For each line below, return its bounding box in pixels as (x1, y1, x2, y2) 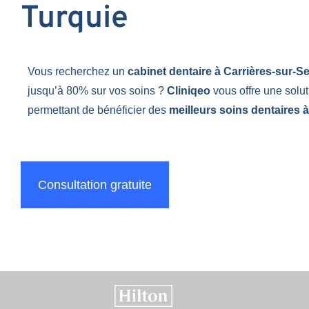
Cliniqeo (167, 84, 210, 97)
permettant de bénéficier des (28, 103, 169, 116)
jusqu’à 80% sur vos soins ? (28, 84, 167, 97)
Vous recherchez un (28, 65, 128, 77)
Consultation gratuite (38, 177, 152, 192)
